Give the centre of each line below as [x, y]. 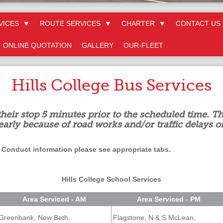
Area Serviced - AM [54, 199]
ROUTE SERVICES [71, 23]
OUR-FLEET [143, 45]
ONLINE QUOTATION [37, 45]
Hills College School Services [111, 179]
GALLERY [98, 45]
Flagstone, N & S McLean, [154, 218]
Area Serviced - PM [168, 199]
